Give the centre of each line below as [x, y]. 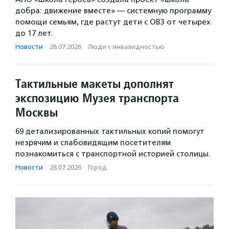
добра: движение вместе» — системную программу [113, 11]
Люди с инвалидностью [126, 47]
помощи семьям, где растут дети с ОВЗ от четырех [113, 22]
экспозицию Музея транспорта [97, 98]
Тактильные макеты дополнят [95, 84]
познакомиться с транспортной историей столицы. [113, 154]
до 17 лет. [34, 33]
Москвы [37, 112]
